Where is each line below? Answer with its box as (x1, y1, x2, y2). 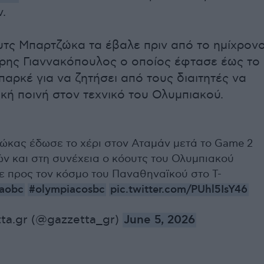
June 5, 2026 (124, 213, 195, 228)
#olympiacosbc (29, 183, 105, 197)
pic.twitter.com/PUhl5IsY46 (110, 183, 247, 197)
